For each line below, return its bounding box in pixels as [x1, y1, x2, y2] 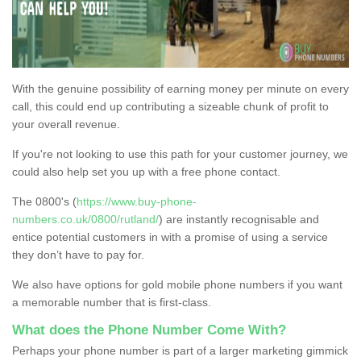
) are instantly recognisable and [159, 212, 319, 226]
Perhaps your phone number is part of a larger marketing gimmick [12, 343, 348, 357]
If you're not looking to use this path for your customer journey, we [12, 147, 348, 160]
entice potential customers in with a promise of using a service [12, 230, 328, 243]
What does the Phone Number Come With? [12, 322, 286, 338]
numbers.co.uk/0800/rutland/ [12, 212, 159, 226]
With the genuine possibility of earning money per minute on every [12, 81, 349, 95]
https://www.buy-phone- [77, 194, 197, 208]
